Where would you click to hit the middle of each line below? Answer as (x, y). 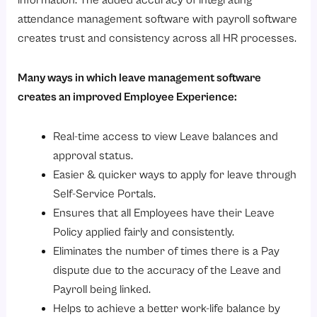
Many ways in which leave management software (140, 78)
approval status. (93, 155)
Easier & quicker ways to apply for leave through (174, 174)
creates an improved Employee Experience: (128, 97)
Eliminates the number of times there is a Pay (166, 250)
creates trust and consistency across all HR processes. (157, 38)
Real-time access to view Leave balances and (165, 136)
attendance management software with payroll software (158, 19)
